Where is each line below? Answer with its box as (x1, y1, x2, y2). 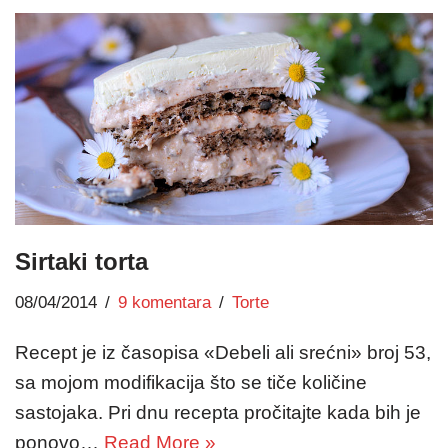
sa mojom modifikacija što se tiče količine (15, 372, 367, 394)
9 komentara (118, 293, 211, 313)
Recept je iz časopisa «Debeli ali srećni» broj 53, (15, 342, 431, 364)
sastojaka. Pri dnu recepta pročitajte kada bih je (15, 402, 421, 424)
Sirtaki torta (15, 248, 148, 276)
